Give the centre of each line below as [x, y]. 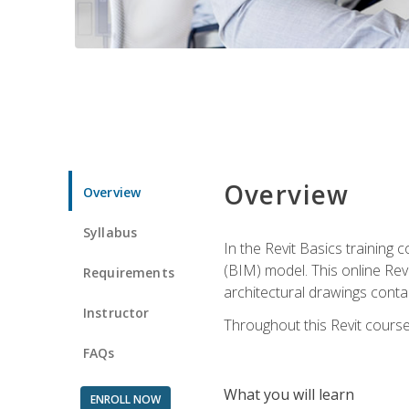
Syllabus [110, 232]
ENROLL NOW [125, 399]
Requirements [129, 272]
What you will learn [288, 394]
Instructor [116, 312]
